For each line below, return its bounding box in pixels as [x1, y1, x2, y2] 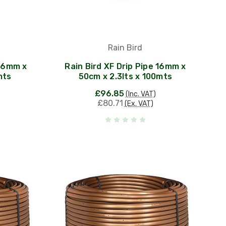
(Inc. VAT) [125, 89, 156, 98]
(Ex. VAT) [124, 99, 153, 108]
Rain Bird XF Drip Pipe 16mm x [65, 61, 186, 71]
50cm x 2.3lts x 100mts [78, 71, 173, 81]
